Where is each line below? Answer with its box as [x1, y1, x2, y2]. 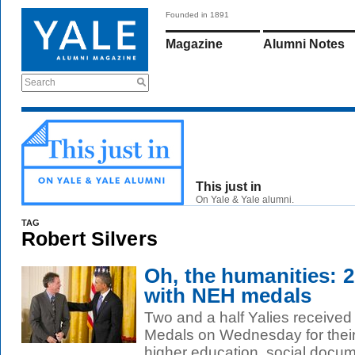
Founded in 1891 [166, 10, 229, 19]
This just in [196, 180, 261, 193]
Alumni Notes [263, 37, 345, 51]
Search [25, 77, 55, 88]
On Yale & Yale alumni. [196, 194, 294, 205]
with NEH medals [144, 284, 311, 307]
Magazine [166, 37, 223, 51]
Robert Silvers [21, 227, 158, 250]
